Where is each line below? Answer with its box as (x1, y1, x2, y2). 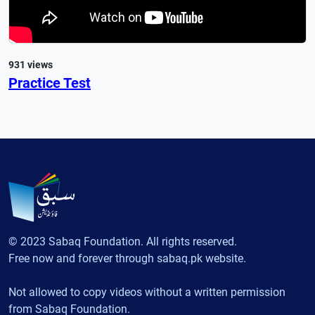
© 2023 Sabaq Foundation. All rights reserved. (8, 235, 237, 248)
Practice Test (8, 74, 91, 91)
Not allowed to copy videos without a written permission (8, 285, 285, 299)
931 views (8, 58, 53, 70)
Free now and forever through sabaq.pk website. (8, 252, 246, 265)
